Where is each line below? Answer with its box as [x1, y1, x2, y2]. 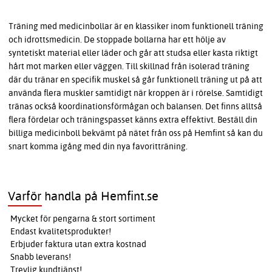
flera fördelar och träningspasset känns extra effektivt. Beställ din [8, 114, 257, 126]
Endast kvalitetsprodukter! [10, 226, 112, 237]
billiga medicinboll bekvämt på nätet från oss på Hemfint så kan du [8, 127, 263, 139]
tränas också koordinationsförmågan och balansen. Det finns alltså [8, 101, 262, 112]
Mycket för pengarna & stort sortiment [10, 213, 156, 225]
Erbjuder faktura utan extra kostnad [10, 239, 147, 250]
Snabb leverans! [10, 251, 72, 263]
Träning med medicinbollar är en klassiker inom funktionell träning [8, 21, 263, 32]
